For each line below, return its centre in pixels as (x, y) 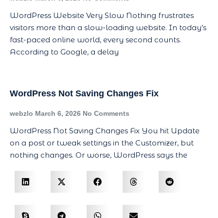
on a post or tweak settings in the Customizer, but (102, 143)
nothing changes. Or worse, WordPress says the (99, 155)
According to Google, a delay (64, 52)
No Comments (106, 114)
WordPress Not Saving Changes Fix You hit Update (105, 131)
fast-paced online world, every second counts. (95, 40)
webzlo (22, 114)
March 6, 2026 (59, 114)
